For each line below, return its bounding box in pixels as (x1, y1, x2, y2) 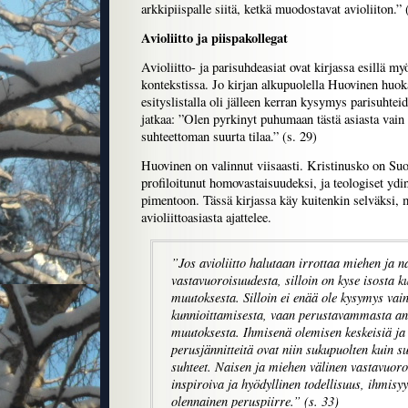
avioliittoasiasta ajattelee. (141, 209, 271, 227)
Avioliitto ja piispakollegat (141, 28, 288, 48)
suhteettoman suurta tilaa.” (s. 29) (141, 127, 317, 146)
